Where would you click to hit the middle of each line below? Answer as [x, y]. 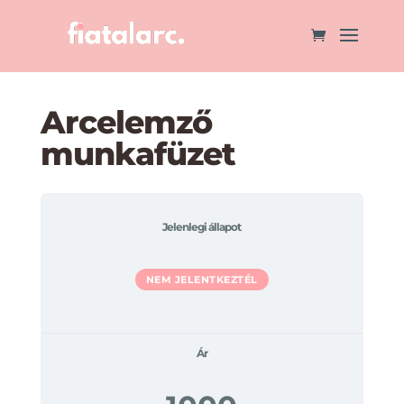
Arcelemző [126, 122]
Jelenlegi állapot [202, 227]
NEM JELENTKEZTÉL [202, 280]
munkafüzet [138, 154]
